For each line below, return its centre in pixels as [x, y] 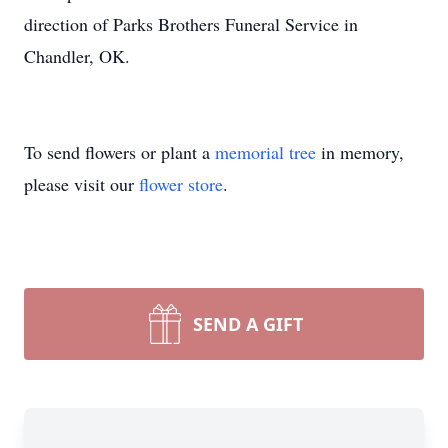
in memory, [360, 152]
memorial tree [265, 152]
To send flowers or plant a [119, 152]
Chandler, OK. [77, 56]
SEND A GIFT [248, 324]
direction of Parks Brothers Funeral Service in [191, 24]
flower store [181, 184]
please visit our [81, 184]
